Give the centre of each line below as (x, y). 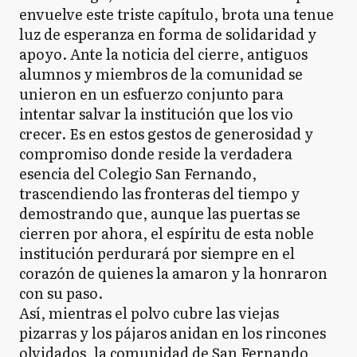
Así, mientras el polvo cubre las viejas (149, 313)
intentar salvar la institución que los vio (156, 114)
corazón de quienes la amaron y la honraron (173, 273)
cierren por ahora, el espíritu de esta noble (167, 233)
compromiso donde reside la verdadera (156, 154)
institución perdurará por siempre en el (157, 253)
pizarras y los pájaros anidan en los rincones (173, 333)
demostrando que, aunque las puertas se (160, 214)
